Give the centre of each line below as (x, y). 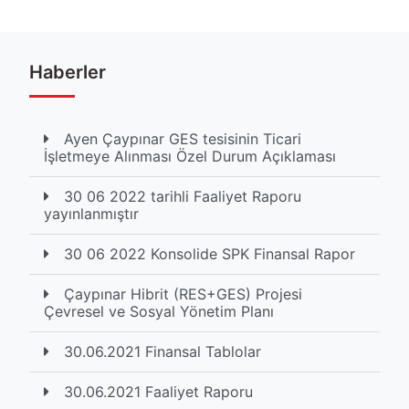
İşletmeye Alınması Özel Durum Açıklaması (190, 156)
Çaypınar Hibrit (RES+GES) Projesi (183, 294)
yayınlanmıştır (91, 214)
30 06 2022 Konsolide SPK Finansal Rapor (210, 254)
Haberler (68, 72)
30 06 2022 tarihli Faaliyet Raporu (183, 196)
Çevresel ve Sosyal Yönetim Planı (159, 311)
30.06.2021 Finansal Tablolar (163, 351)
